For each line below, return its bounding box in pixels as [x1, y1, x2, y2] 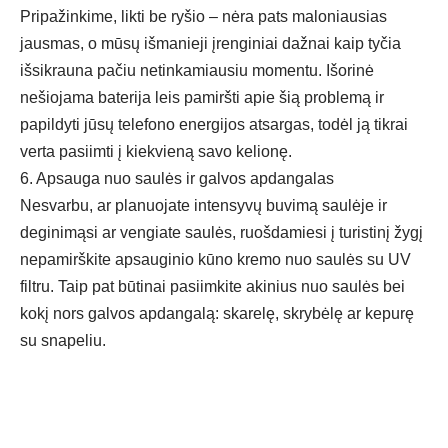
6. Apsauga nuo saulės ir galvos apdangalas [20, 170, 334, 188]
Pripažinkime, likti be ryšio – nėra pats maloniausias [20, 8, 387, 26]
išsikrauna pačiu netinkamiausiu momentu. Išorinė [20, 62, 374, 80]
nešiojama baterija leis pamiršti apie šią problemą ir [20, 89, 384, 107]
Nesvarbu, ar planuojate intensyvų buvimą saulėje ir [20, 197, 387, 215]
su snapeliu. [20, 332, 106, 350]
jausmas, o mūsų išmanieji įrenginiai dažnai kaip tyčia [20, 35, 401, 53]
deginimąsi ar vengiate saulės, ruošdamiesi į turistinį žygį [20, 224, 423, 242]
